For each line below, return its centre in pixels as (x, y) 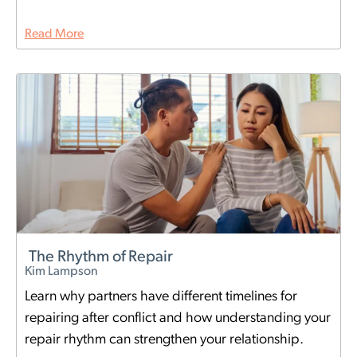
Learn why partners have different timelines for (161, 297)
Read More (54, 35)
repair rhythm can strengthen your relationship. (164, 340)
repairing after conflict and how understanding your (178, 319)
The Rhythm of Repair (101, 258)
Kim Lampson (61, 272)
